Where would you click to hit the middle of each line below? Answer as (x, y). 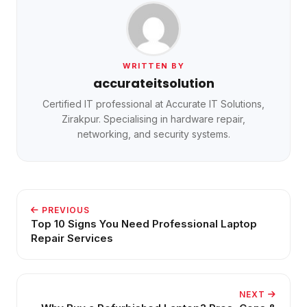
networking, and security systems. (153, 134)
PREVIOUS (64, 210)
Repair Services (72, 238)
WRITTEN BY (153, 65)
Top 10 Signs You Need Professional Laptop (144, 223)
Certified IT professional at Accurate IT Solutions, (153, 103)
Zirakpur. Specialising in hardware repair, (153, 119)
